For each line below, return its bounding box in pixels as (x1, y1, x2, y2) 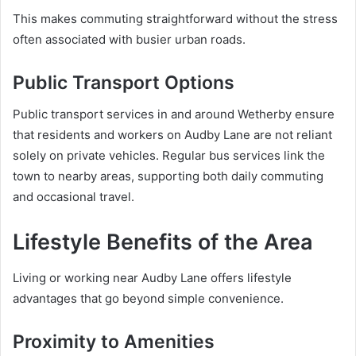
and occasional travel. (13, 189, 134, 205)
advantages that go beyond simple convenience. (13, 290, 284, 306)
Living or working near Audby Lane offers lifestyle (13, 269, 292, 285)
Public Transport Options (13, 71, 234, 94)
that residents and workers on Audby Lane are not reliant (13, 127, 332, 143)
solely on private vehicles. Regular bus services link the (13, 148, 325, 164)
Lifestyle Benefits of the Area (13, 229, 313, 256)
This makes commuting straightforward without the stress (13, 10, 338, 26)
